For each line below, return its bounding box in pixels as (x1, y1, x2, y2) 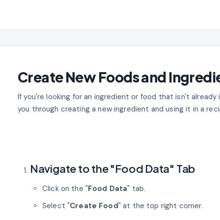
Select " (42, 200, 70, 211)
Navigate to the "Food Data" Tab (29, 161, 196, 175)
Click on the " (42, 183, 88, 193)
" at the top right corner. (118, 200, 203, 211)
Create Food (70, 200, 118, 211)
